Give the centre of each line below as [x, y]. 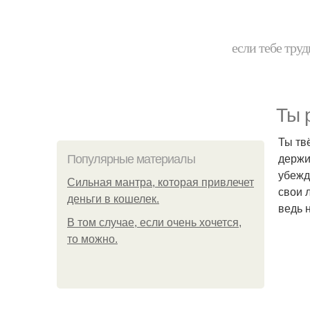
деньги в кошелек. [113, 199]
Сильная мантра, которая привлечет [161, 182]
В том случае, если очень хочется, [154, 222]
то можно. [92, 239]
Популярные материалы [131, 159]
